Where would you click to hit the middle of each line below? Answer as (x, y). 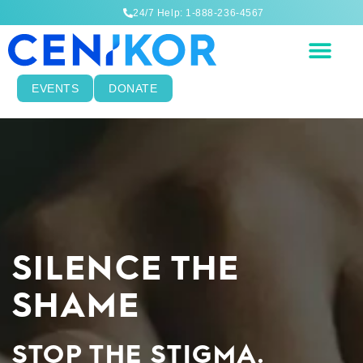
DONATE (133, 89)
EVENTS (56, 89)
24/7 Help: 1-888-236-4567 (199, 13)
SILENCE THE (126, 267)
